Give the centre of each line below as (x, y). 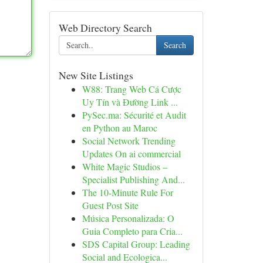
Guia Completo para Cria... (132, 231)
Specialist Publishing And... (133, 179)
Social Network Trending (129, 141)
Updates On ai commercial (131, 154)
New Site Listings (96, 75)
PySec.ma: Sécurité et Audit (134, 115)
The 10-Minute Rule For (127, 192)
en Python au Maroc (119, 128)
